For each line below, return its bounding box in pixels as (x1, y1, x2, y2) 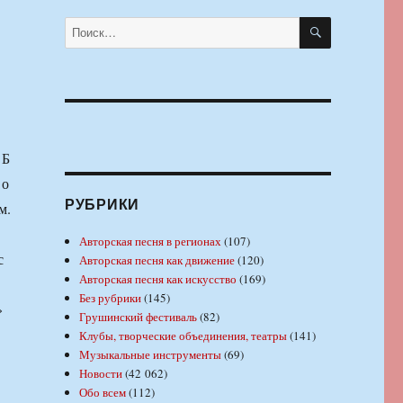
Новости (79, 364, 123, 381)
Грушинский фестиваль (79, 308, 198, 325)
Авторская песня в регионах (79, 232, 222, 249)
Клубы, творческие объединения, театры (79, 327, 288, 344)
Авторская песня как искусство (79, 270, 237, 287)
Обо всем (79, 383, 127, 400)
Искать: (63, 16, 103, 33)
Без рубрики (79, 289, 142, 306)
